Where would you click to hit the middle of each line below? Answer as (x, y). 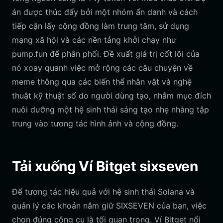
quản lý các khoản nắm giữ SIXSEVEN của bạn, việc (109, 206)
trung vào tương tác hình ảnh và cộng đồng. (95, 123)
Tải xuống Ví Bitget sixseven (105, 166)
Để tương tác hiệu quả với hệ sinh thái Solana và (103, 192)
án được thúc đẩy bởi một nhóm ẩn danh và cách (105, 12)
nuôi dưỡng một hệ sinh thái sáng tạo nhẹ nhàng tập (111, 110)
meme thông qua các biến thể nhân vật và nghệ (102, 82)
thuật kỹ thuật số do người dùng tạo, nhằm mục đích (111, 96)
